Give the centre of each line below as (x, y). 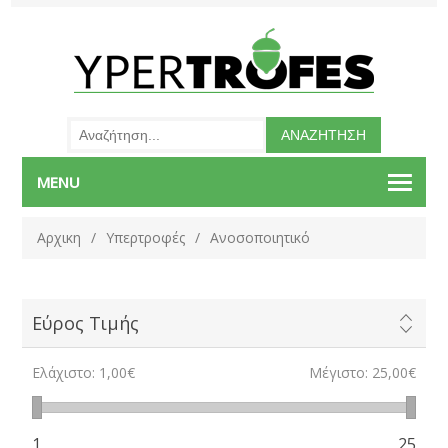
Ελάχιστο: (64, 372)
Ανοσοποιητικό (260, 237)
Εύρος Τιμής (86, 323)
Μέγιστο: (338, 372)
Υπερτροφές (146, 237)
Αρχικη (59, 237)
